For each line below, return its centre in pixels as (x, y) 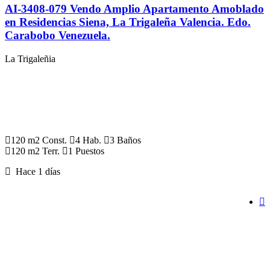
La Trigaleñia (30, 59)
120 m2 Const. (39, 140)
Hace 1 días (36, 172)
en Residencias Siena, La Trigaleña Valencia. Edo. (128, 22)
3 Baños (125, 140)
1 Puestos (86, 151)
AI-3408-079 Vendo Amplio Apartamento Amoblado (134, 9)
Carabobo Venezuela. (58, 36)
